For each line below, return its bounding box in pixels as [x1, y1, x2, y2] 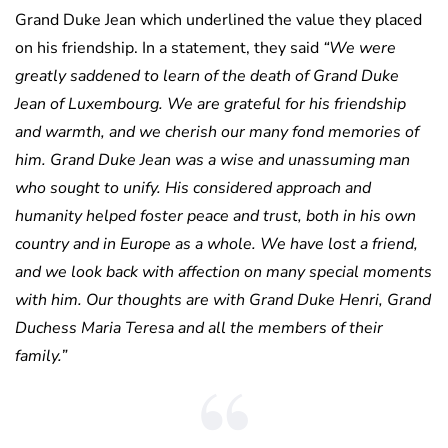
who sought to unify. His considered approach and [15, 176, 371, 199]
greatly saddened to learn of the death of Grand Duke [15, 64, 399, 87]
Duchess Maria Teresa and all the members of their [15, 316, 383, 339]
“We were [323, 36, 396, 59]
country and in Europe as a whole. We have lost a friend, [15, 232, 418, 255]
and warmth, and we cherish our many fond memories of [15, 120, 419, 143]
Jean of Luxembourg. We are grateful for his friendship [15, 92, 406, 115]
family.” [15, 344, 67, 367]
